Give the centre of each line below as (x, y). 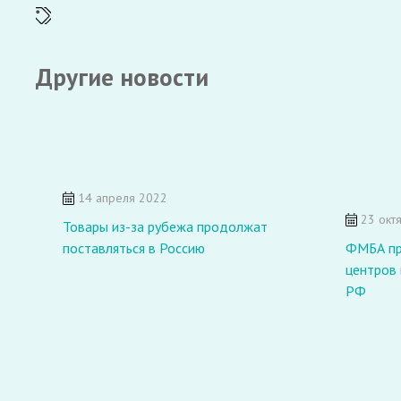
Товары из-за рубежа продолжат (165, 226)
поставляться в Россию (134, 248)
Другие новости (122, 77)
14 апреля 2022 (121, 198)
